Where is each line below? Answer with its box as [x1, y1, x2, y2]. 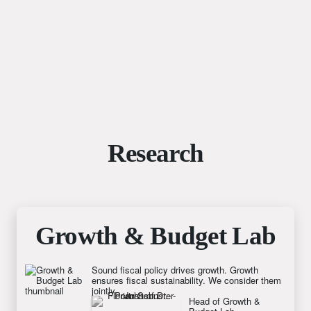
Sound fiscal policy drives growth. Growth [92, 262, 258, 276]
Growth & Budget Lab [35, 221, 276, 250]
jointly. [92, 283, 117, 297]
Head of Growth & [188, 294, 263, 308]
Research [107, 138, 204, 167]
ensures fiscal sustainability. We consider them [92, 273, 281, 287]
